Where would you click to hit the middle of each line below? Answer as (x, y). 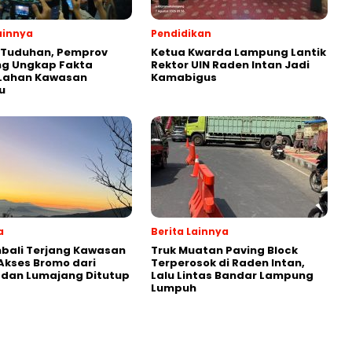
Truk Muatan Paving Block (224, 251)
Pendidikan (181, 34)
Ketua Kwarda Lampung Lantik (238, 53)
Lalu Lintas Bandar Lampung (232, 276)
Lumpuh (174, 288)
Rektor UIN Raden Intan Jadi (230, 65)
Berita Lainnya (190, 232)
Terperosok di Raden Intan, (228, 263)
